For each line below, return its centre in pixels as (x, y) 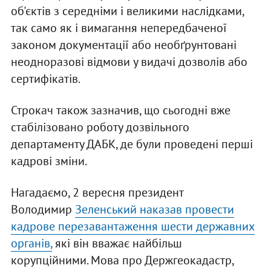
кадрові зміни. (49, 161)
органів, (31, 243)
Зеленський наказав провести (154, 210)
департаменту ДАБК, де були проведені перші (132, 144)
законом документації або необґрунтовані (123, 45)
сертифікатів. (45, 79)
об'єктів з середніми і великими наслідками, (127, 11)
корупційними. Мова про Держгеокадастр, (122, 260)
